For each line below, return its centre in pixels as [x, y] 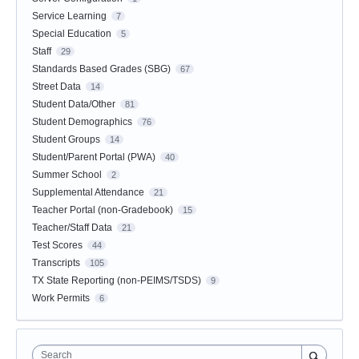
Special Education [72, 33]
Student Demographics [82, 121]
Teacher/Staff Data [72, 227]
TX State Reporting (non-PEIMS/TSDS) [117, 280]
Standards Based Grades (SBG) [101, 69]
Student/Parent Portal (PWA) [94, 157]
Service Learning [69, 16]
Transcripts [56, 262]
